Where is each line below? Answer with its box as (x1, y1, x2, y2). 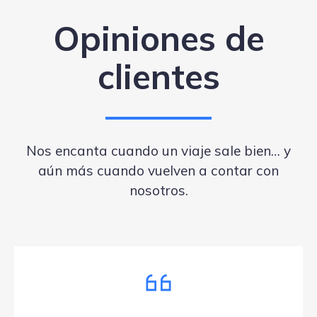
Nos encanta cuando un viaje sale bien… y (26, 142, 291, 159)
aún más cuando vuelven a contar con (38, 161, 279, 179)
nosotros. (129, 181, 188, 199)
